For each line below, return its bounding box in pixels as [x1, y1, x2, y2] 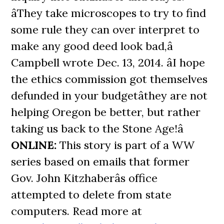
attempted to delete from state [11, 187, 172, 201]
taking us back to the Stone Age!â [11, 121, 184, 135]
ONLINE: [11, 138, 57, 152]
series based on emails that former [11, 154, 190, 168]
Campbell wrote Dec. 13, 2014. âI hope [11, 55, 205, 69]
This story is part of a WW [56, 138, 195, 152]
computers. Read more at [11, 204, 142, 218]
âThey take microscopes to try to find [11, 6, 206, 20]
